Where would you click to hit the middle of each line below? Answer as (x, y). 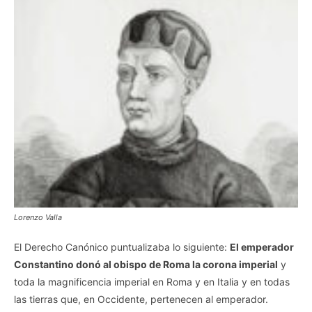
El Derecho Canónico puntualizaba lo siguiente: (122, 247)
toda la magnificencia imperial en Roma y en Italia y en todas (152, 281)
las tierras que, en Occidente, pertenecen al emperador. (141, 299)
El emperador (262, 247)
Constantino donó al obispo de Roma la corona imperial (146, 264)
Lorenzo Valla (38, 217)
